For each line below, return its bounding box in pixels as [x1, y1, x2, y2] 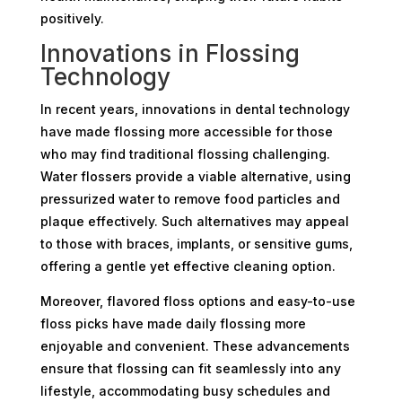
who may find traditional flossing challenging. [39, 145, 330, 162]
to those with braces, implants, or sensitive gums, [39, 235, 353, 251]
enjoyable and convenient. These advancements [39, 337, 350, 354]
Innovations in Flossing [39, 39, 300, 67]
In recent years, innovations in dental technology [39, 100, 350, 117]
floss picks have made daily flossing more [39, 315, 306, 331]
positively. [39, 10, 104, 26]
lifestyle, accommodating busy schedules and [39, 382, 330, 398]
